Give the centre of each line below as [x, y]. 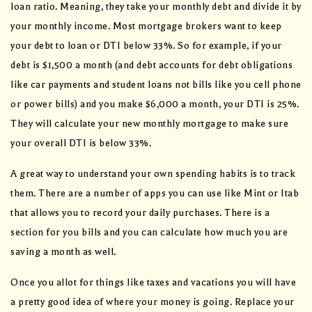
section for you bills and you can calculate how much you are [149, 232]
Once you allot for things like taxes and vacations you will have [153, 282]
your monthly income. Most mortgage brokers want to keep [146, 26]
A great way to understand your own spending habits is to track [153, 173]
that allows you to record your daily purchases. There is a [140, 212]
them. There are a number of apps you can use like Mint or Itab [155, 193]
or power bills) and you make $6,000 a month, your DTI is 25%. [155, 104]
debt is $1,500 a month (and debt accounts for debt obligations [151, 65]
